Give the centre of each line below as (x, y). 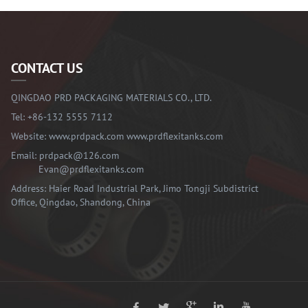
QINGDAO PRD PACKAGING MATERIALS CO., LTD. (111, 98)
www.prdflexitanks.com (175, 136)
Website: (30, 136)
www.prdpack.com (86, 136)
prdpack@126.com (79, 156)
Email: (25, 156)
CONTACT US (47, 68)
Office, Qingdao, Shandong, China (81, 202)
